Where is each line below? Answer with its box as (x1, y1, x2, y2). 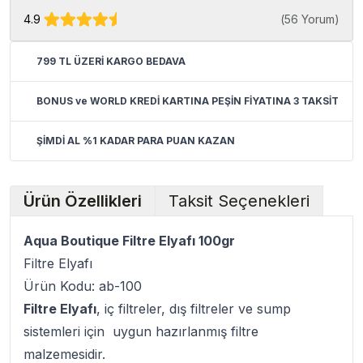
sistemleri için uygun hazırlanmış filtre (23, 323, 258, 340)
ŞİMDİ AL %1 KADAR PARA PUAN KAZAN (36, 135, 235, 147)
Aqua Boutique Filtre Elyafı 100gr (23, 233, 235, 250)
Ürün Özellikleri (23, 191, 142, 211)
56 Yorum (284, 12, 335, 27)
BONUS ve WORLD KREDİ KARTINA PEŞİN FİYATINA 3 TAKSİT (36, 95, 339, 108)
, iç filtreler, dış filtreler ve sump (96, 301, 291, 318)
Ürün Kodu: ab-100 (23, 278, 142, 295)
